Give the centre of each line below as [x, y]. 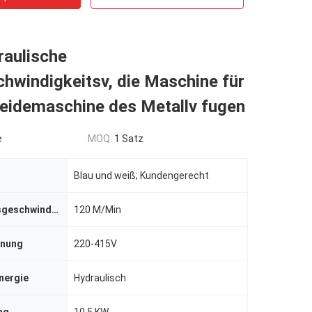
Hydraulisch [100, 278]
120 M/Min [97, 210]
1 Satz [129, 139]
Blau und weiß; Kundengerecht [141, 175]
